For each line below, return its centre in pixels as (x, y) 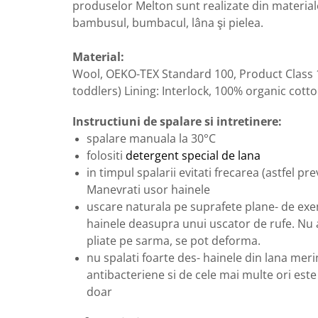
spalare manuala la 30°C (153, 139)
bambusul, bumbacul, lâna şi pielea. (168, 23)
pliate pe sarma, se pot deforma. (174, 241)
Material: (98, 57)
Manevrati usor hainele (148, 190)
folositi (106, 156)
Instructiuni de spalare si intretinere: (177, 122)
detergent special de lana (193, 156)
